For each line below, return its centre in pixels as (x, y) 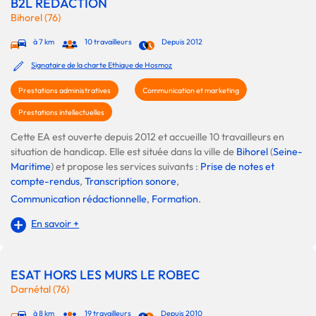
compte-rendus (45, 181)
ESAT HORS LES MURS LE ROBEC (105, 274)
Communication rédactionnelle (79, 199)
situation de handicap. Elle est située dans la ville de (123, 151)
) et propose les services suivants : (126, 166)
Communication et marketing (191, 90)
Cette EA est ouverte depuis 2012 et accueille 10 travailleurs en (147, 136)
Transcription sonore (130, 181)
